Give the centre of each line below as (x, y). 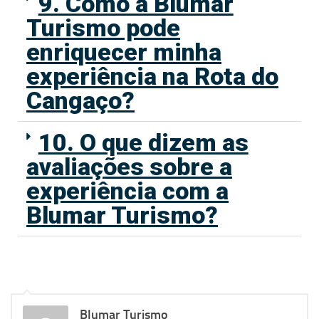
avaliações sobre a (129, 167)
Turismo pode (103, 28)
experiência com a (127, 191)
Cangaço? (80, 101)
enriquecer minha (124, 52)
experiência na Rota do (152, 77)
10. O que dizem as (143, 143)
